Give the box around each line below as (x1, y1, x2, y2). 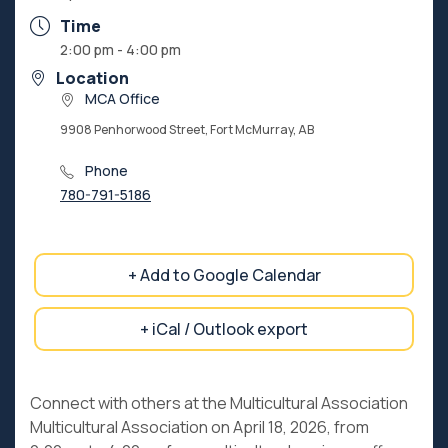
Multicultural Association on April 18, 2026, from (30, 416, 369, 438)
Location (56, 67, 129, 89)
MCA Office (85, 89, 160, 108)
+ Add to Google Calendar (127, 264, 321, 286)
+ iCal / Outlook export (140, 318, 308, 340)
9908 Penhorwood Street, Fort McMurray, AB (60, 121, 314, 138)
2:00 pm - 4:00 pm (60, 40, 181, 59)
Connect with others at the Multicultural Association (30, 392, 408, 414)
